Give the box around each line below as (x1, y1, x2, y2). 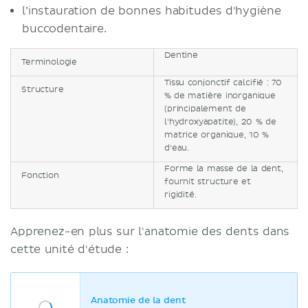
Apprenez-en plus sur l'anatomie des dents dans (10, 225, 290, 239)
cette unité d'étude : (10, 243, 129, 256)
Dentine (164, 50, 198, 60)
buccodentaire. (22, 22, 107, 36)
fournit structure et (164, 177, 251, 187)
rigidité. (164, 190, 199, 200)
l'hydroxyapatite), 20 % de (164, 117, 276, 127)
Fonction (21, 170, 59, 181)
